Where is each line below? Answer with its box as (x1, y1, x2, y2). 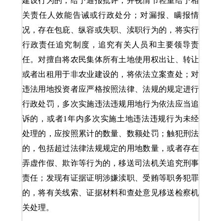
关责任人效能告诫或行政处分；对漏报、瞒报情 (22, 11, 199, 19)
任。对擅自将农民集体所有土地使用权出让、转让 (22, 55, 199, 64)
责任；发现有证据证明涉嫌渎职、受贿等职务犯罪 (22, 174, 199, 182)
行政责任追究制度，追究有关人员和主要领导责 (22, 40, 199, 49)
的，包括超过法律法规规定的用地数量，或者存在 (22, 144, 199, 152)
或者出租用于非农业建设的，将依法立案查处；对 (22, 70, 199, 78)
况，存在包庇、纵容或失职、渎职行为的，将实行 (22, 26, 199, 34)
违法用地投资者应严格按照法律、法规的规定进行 (22, 85, 199, 93)
